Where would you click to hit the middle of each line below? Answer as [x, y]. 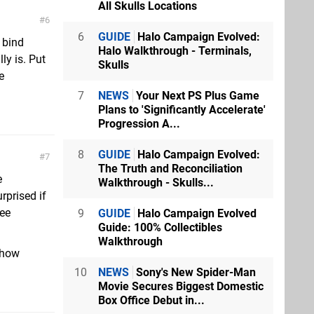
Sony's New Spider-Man [194, 273]
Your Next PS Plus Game [196, 96]
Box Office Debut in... [151, 301]
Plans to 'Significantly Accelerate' [182, 110]
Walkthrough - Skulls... [156, 183]
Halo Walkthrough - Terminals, [175, 51]
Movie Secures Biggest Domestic [181, 287]
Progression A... [139, 124]
